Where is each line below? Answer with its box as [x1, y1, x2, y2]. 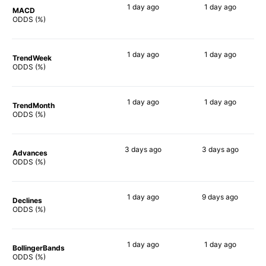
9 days [202, 192, 224, 201]
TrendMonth [12, 100, 55, 110]
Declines [12, 195, 42, 205]
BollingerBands [12, 243, 65, 252]
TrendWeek [12, 53, 52, 62]
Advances [12, 148, 47, 157]
